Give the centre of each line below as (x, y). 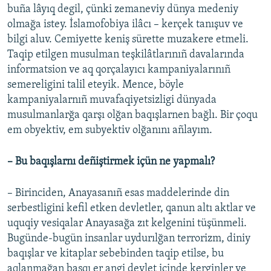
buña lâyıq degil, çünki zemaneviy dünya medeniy (123, 10)
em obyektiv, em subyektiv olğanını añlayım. (110, 131)
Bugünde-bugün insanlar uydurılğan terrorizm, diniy (129, 239)
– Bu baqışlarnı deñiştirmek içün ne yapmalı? (111, 162)
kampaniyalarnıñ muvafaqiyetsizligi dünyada (112, 100)
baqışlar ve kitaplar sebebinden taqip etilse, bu (116, 254)
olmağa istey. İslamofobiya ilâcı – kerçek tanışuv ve (125, 25)
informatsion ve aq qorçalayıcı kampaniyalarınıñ (119, 70)
